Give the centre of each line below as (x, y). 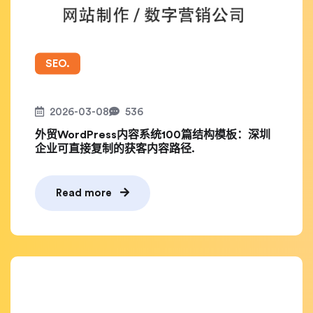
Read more (85, 193)
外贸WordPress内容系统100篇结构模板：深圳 (153, 135)
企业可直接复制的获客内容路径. (115, 149)
